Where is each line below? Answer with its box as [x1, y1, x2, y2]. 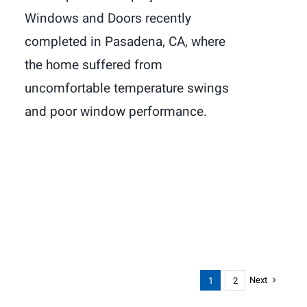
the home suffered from [25, 56, 162, 75]
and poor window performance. [25, 102, 207, 122]
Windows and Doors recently [25, 9, 191, 29]
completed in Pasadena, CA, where [25, 32, 225, 52]
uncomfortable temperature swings [25, 79, 229, 99]
